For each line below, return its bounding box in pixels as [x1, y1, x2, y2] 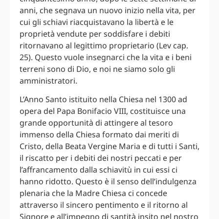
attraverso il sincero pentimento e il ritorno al [20, 199, 188, 211]
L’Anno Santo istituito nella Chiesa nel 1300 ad [20, 94, 187, 105]
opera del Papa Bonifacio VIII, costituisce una [20, 106, 186, 117]
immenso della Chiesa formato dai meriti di [20, 129, 179, 140]
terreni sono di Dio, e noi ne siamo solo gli [20, 64, 175, 75]
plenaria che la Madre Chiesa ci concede [20, 188, 167, 199]
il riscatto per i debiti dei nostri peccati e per [20, 153, 182, 164]
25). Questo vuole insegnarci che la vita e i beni [20, 52, 192, 63]
